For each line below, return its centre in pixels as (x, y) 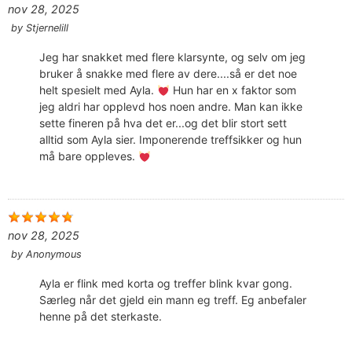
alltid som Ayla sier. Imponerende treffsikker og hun (170, 140)
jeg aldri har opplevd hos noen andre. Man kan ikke (171, 107)
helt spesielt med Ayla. (98, 90)
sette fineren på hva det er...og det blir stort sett (163, 123)
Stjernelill (47, 28)
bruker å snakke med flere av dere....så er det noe (168, 74)
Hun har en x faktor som (233, 90)
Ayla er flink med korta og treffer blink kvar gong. (166, 284)
